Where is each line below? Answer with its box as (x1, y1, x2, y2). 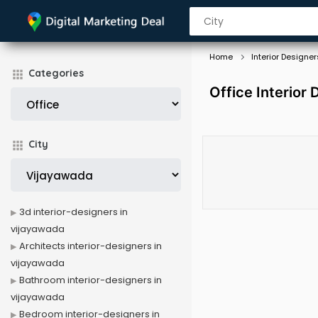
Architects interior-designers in (19, 239, 162, 253)
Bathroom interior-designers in (19, 273, 162, 287)
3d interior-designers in (19, 205, 128, 219)
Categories (28, 67, 84, 79)
